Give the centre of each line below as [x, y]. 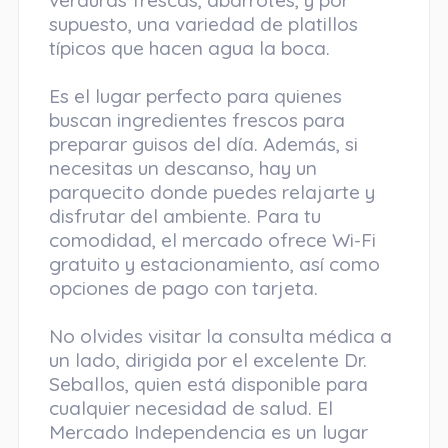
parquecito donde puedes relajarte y [211, 192]
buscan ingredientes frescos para [196, 120]
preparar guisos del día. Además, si [203, 144]
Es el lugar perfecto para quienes [195, 96]
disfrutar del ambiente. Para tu [184, 216]
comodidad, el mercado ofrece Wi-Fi [212, 240]
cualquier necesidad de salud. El [190, 408]
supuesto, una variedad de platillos [203, 24]
